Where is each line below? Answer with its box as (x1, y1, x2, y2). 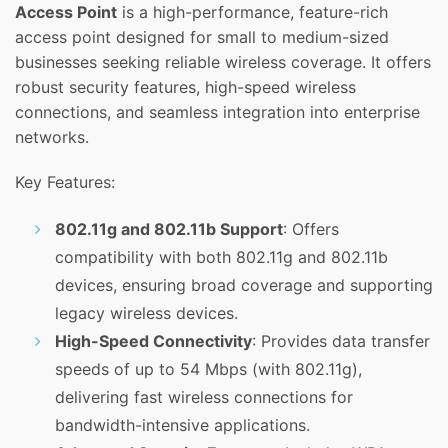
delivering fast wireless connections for (55, 387, 353, 408)
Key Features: (15, 172, 115, 193)
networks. (15, 127, 89, 148)
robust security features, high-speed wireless (15, 77, 356, 98)
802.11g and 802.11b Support (55, 219, 283, 240)
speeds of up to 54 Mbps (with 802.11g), (55, 359, 362, 380)
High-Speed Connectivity (55, 331, 252, 352)
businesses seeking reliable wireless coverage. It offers (15, 52, 431, 73)
